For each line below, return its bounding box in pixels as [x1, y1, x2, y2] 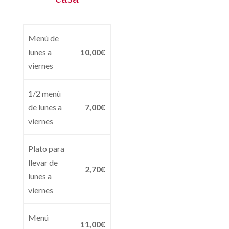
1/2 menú [28, 88, 61, 98]
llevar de [28, 157, 58, 167]
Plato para [28, 143, 65, 153]
